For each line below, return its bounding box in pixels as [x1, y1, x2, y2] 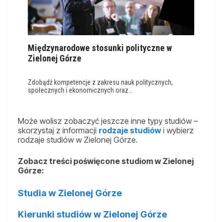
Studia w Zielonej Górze [18, 187, 122, 198]
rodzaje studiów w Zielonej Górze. [18, 134, 138, 145]
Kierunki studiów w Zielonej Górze [18, 209, 167, 220]
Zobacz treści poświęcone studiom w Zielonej [18, 156, 194, 166]
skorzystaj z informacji [18, 125, 99, 135]
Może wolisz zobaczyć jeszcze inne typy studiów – [18, 115, 198, 126]
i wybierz [161, 125, 194, 135]
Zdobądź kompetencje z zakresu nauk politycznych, [28, 78, 173, 86]
